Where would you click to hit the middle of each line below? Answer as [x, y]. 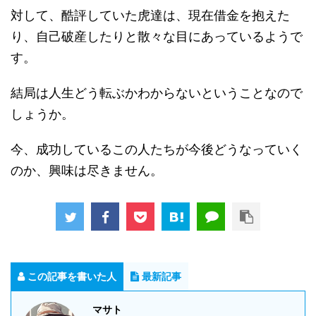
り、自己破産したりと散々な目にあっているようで [157, 37]
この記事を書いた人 [72, 276]
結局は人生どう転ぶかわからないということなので [157, 93]
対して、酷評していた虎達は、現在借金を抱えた [150, 16]
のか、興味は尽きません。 [87, 171]
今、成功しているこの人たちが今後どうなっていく [157, 150]
